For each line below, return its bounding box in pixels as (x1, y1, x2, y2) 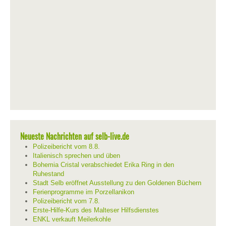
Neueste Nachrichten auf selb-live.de (20, 130, 129, 142)
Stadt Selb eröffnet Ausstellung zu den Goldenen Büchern (33, 179, 201, 187)
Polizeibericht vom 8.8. (33, 143, 100, 150)
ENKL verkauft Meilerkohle (33, 215, 111, 223)
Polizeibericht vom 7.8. (33, 197, 100, 205)
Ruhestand (33, 170, 64, 178)
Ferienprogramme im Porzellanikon (33, 188, 134, 196)
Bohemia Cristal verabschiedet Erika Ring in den (33, 161, 174, 168)
